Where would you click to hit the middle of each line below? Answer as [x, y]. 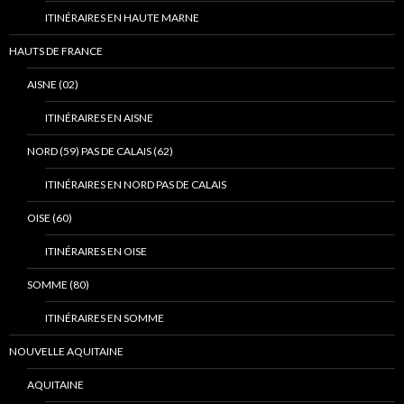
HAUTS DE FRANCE [56, 51]
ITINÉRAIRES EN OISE [96, 252]
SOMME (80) [58, 285]
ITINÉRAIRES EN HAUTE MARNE [122, 18]
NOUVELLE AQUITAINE [66, 352]
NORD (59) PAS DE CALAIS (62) [100, 151]
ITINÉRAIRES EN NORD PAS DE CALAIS [136, 185]
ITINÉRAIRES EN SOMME [105, 318]
